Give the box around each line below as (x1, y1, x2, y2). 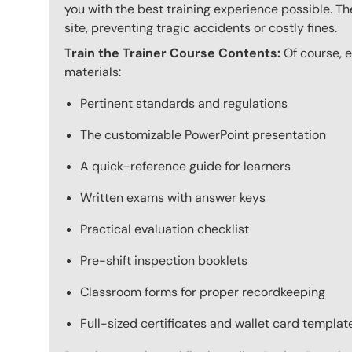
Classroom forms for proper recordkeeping (80, 284, 325, 301)
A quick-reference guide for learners (80, 158, 291, 175)
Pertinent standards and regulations (80, 95, 288, 112)
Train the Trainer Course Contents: (64, 45, 280, 62)
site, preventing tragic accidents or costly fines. (64, 20, 337, 37)
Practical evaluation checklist (80, 221, 249, 238)
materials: (64, 64, 121, 81)
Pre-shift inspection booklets (80, 252, 247, 269)
